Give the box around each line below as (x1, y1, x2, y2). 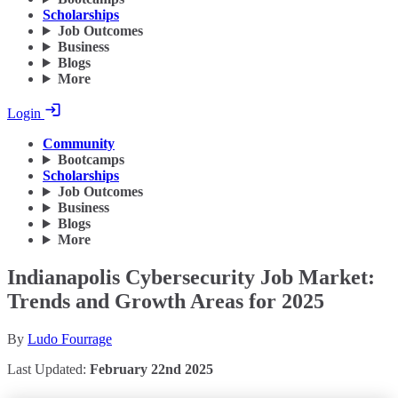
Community (43, 136, 115, 152)
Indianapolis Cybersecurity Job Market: (7, 266, 375, 290)
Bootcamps (57, 152, 124, 168)
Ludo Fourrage (28, 331, 112, 346)
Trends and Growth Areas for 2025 (7, 290, 324, 314)
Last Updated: (7, 362, 90, 377)
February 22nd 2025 (90, 362, 213, 377)
